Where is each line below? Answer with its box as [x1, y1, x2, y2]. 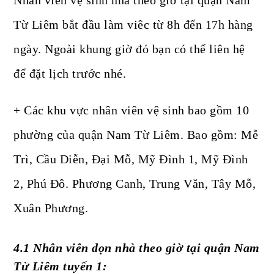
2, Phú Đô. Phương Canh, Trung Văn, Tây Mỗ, [13, 177, 256, 191]
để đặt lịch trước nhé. [13, 67, 127, 81]
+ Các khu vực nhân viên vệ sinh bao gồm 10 [13, 103, 250, 117]
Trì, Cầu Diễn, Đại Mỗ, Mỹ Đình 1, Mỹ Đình [13, 152, 248, 166]
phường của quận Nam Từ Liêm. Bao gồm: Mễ [13, 128, 259, 142]
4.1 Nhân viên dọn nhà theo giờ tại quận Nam [13, 241, 260, 255]
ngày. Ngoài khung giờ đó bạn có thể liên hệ [13, 42, 245, 56]
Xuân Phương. [13, 201, 89, 215]
